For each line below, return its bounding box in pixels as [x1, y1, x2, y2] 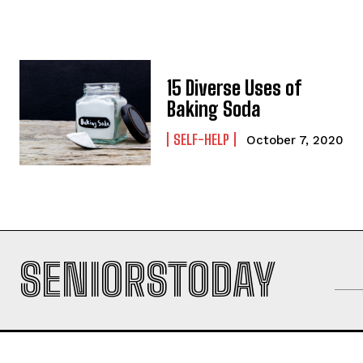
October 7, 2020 [246, 133, 344, 148]
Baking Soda [167, 97, 262, 122]
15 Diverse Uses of [167, 76, 301, 100]
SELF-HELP [173, 130, 230, 149]
